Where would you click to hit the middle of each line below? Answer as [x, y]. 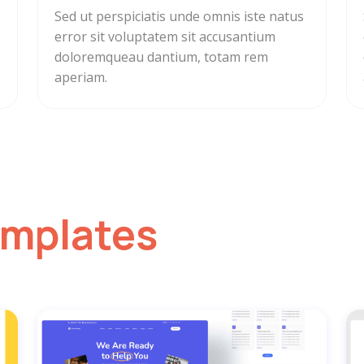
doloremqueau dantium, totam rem [161, 57]
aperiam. [81, 78]
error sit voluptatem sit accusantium [165, 37]
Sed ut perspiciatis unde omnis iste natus [179, 17]
